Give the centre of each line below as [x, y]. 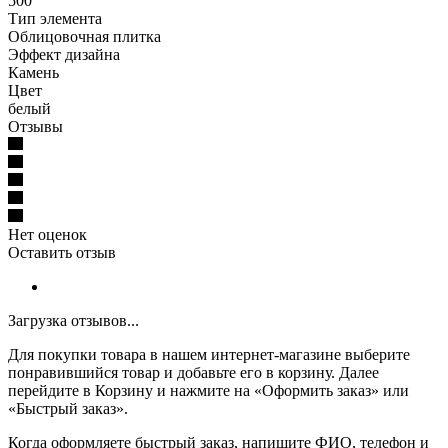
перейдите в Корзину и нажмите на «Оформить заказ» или [208, 390]
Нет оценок [47, 234]
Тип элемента [55, 18]
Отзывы [35, 126]
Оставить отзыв [62, 252]
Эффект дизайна [64, 54]
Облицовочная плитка [84, 36]
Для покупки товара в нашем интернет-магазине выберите [209, 354]
